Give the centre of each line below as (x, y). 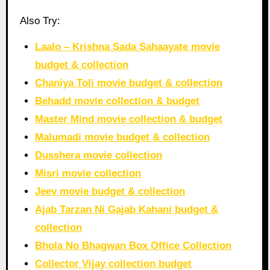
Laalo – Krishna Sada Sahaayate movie (128, 46)
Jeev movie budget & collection (110, 191)
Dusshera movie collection (99, 155)
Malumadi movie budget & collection (123, 137)
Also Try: (40, 20)
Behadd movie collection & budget (118, 101)
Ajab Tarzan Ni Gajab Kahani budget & (127, 209)
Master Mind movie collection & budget (129, 119)
